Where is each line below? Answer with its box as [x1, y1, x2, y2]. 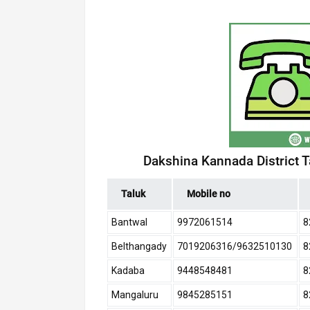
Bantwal [111, 217, 147, 228]
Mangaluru [111, 289, 158, 301]
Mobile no [187, 188, 230, 200]
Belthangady [111, 241, 167, 253]
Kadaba [111, 265, 145, 277]
